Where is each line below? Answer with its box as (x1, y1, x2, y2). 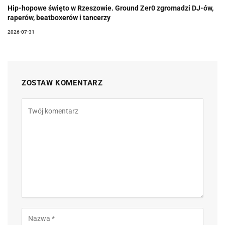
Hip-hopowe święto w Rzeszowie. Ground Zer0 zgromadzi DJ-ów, (8, 4, 213, 13)
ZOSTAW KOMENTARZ (22, 78, 103, 88)
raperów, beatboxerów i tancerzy (8, 14, 110, 22)
